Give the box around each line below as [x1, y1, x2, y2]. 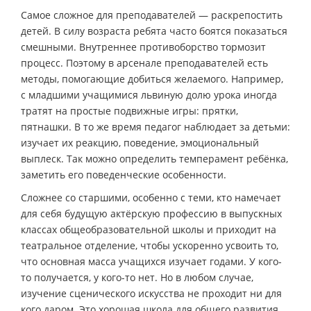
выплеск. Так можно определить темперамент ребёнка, [21, 151, 288, 165]
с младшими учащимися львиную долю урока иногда [21, 87, 277, 101]
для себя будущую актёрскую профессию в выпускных [21, 206, 282, 220]
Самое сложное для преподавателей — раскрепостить [21, 8, 283, 22]
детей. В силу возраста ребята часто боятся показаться [21, 24, 287, 37]
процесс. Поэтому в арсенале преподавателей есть [21, 56, 268, 69]
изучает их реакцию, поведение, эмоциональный [21, 135, 259, 149]
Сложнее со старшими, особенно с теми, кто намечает [21, 190, 281, 204]
